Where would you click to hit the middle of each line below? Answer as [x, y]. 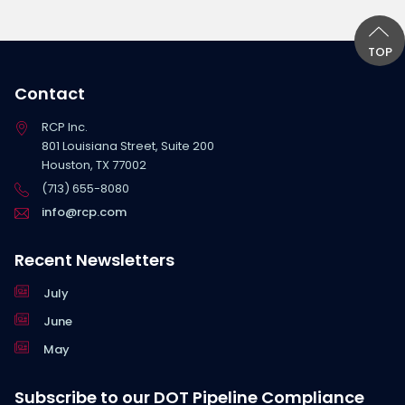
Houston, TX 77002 [94, 165]
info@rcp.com [84, 212]
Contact [50, 93]
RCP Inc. [65, 127]
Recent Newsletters [94, 259]
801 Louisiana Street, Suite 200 [128, 146]
